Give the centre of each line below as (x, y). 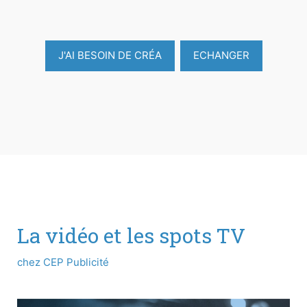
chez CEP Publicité (63, 262)
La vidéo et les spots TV (131, 235)
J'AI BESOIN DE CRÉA (110, 56)
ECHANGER (221, 56)
